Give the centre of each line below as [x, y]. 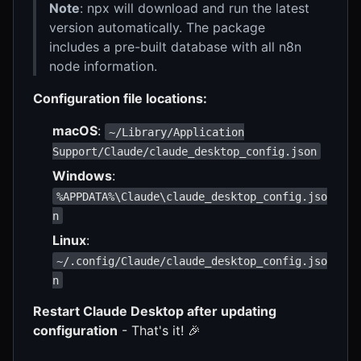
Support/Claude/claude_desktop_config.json [185, 151]
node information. [103, 66]
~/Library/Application [177, 132]
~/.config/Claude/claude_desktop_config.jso [192, 261]
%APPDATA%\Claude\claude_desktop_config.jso [192, 196]
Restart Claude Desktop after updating [155, 311]
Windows [82, 176]
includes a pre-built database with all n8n [175, 47]
